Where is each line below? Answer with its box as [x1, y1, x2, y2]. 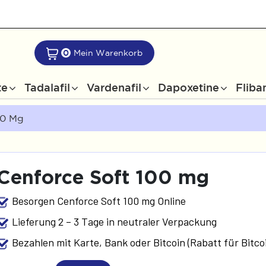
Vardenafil [86, 81, 141, 93]
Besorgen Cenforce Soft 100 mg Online [12, 194, 186, 207]
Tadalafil [24, 81, 70, 93]
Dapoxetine [157, 81, 219, 93]
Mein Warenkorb [73, 48, 142, 58]
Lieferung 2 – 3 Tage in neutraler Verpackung [12, 214, 217, 228]
